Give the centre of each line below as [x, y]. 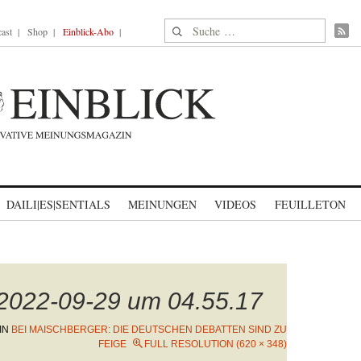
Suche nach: [195, 28]
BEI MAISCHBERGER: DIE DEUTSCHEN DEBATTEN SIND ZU [149, 330]
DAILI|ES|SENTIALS [58, 204]
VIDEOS [235, 204]
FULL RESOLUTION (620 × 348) [216, 344]
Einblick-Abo [88, 31]
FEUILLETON [310, 204]
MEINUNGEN [162, 204]
